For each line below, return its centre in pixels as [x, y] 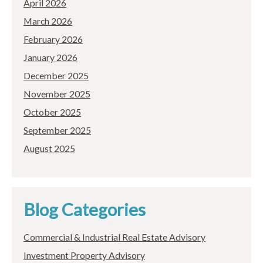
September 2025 [57, 130]
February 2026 [53, 39]
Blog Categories [85, 209]
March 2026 [48, 21]
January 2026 [50, 58]
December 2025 [56, 76]
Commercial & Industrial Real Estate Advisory [114, 237]
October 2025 [52, 112]
